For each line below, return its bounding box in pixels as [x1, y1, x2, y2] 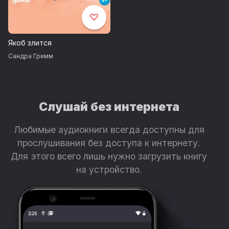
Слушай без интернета [38, 100, 179, 114]
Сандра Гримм [8, 52, 53, 60]
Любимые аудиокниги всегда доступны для [13, 124, 204, 135]
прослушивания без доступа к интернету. [17, 138, 201, 149]
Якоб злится [8, 38, 52, 48]
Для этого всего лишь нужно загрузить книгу [11, 151, 208, 162]
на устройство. [76, 164, 142, 175]
